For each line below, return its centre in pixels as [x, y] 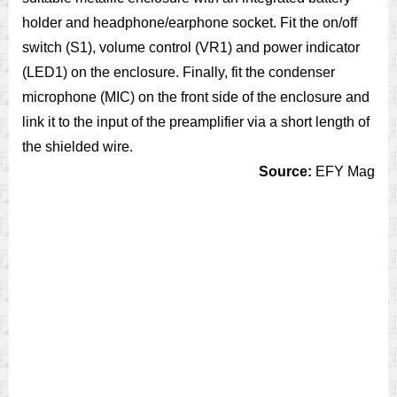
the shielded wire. [78, 147]
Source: [285, 171]
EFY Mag [343, 171]
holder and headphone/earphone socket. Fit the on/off [190, 23]
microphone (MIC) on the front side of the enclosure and [196, 97]
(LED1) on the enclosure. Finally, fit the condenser [179, 72]
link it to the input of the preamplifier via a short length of [196, 122]
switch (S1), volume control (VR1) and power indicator [191, 47]
